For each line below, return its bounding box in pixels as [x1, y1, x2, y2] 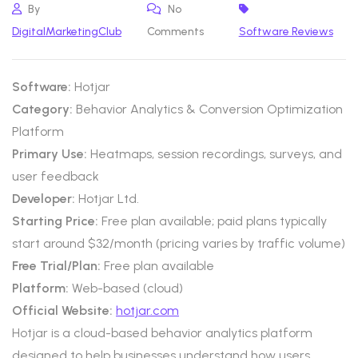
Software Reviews [238, 25, 333, 38]
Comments [147, 25, 205, 38]
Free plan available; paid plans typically [98, 213, 327, 229]
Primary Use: [12, 146, 87, 161]
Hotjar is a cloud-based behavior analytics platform [12, 325, 312, 340]
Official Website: [12, 303, 113, 318]
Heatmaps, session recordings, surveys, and [87, 146, 342, 161]
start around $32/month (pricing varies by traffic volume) [12, 236, 345, 251]
